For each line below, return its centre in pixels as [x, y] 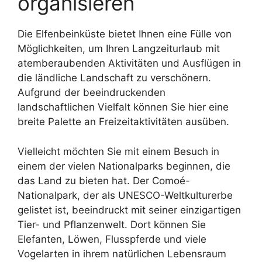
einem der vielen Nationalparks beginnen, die [124, 166]
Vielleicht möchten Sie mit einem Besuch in [118, 151]
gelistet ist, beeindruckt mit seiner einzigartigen [129, 210]
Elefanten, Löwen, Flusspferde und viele [112, 239]
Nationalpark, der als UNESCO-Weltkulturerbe [125, 195]
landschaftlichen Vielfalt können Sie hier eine [123, 107]
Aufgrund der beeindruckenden [92, 92]
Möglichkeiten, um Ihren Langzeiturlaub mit [119, 49]
